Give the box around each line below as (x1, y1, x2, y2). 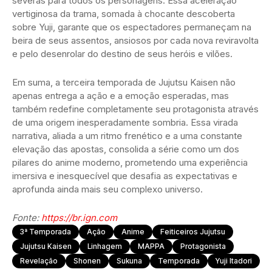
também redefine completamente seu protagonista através (12, 103, 259, 115)
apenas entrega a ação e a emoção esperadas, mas (12, 89, 229, 101)
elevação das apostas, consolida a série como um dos (12, 143, 239, 155)
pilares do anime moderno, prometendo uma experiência (12, 156, 248, 168)
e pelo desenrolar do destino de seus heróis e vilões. (12, 47, 233, 59)
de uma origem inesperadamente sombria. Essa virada (12, 116, 238, 128)
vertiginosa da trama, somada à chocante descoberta (12, 7, 235, 19)
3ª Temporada (20, 226, 71, 236)
